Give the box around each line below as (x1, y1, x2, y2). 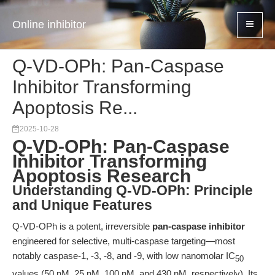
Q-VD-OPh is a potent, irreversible (12, 221, 152, 231)
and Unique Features (12, 198, 152, 213)
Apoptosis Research (12, 166, 191, 186)
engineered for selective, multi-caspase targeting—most (12, 236, 235, 246)
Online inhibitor (12, 18, 86, 31)
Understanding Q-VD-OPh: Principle (12, 183, 253, 198)
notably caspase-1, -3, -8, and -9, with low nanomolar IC (12, 250, 235, 261)
